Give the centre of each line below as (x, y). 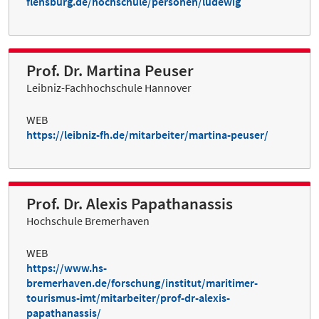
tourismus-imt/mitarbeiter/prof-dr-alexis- (128, 298)
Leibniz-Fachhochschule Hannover (109, 88)
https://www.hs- (67, 268)
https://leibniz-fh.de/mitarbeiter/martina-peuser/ (147, 135)
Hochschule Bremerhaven (88, 221)
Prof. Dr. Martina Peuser (110, 71)
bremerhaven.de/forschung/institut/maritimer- (142, 283)
